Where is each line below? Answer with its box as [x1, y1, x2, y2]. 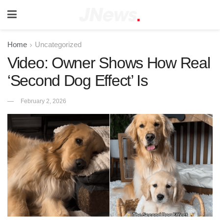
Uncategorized [35, 40, 82, 49]
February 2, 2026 [21, 97, 66, 105]
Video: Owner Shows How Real [7, 54, 210, 72]
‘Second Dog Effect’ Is [7, 72, 148, 89]
